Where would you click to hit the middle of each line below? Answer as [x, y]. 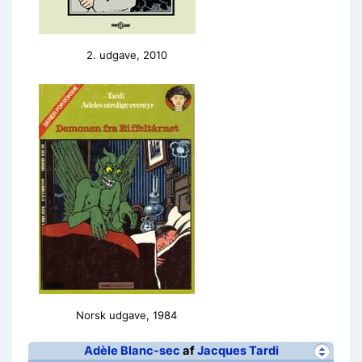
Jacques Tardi [238, 351]
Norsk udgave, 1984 [126, 315]
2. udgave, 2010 [126, 55]
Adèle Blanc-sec [132, 351]
